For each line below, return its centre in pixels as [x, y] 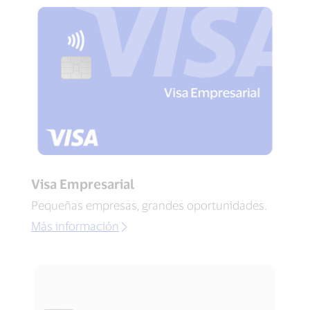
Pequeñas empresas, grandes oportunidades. [149, 205]
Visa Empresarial [83, 184]
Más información [75, 226]
